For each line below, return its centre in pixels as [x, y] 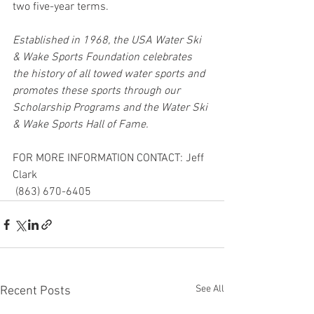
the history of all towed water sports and [110, 74]
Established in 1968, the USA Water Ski [108, 41]
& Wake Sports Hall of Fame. [81, 125]
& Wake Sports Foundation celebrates [104, 57]
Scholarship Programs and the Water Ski [111, 108]
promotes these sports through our [98, 91]
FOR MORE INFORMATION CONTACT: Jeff [110, 158]
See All [210, 289]
